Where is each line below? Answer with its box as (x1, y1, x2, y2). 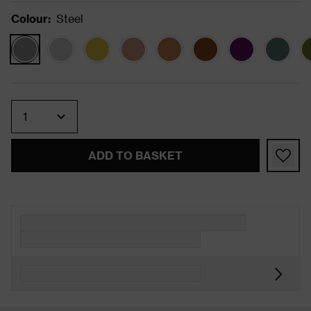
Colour (11, 11, 48, 25)
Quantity (23, 99, 56, 110)
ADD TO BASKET (87, 148, 183, 162)
